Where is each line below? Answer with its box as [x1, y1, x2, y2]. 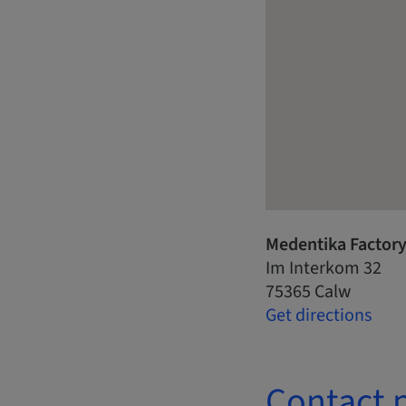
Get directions [266, 302, 372, 328]
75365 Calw [266, 278, 351, 304]
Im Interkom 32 [266, 255, 382, 281]
